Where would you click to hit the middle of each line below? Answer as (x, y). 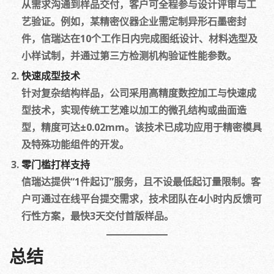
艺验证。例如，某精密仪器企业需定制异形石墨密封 (134, 21)
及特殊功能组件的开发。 (75, 144)
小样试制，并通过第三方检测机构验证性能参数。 (129, 56)
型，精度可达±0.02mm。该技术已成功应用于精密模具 (142, 127)
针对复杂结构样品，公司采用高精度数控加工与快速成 (139, 93)
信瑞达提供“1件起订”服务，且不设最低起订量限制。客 (141, 182)
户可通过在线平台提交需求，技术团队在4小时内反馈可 (142, 199)
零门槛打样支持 (56, 165)
